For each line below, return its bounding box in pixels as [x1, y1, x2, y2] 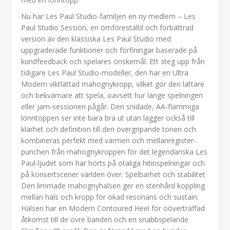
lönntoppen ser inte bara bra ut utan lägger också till [21, 112, 195, 123]
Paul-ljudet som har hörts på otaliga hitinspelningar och [21, 158, 205, 168]
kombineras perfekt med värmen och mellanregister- [21, 135, 196, 145]
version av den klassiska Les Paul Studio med [21, 33, 171, 44]
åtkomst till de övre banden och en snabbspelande [21, 214, 188, 224]
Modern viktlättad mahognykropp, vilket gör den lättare [21, 79, 204, 89]
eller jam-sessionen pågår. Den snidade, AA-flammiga [21, 101, 199, 111]
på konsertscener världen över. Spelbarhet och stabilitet [21, 169, 205, 179]
